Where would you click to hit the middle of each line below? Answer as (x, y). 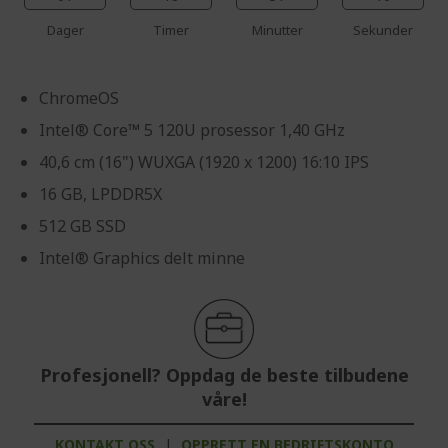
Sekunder (383, 30)
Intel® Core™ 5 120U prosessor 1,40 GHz (192, 130)
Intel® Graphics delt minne (142, 258)
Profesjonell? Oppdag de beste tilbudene (224, 375)
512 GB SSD (82, 226)
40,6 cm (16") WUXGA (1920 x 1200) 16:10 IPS (204, 162)
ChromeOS (79, 98)
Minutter (277, 30)
